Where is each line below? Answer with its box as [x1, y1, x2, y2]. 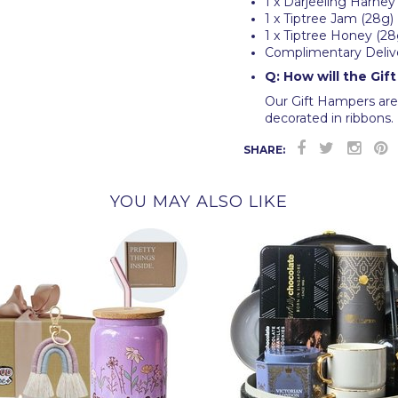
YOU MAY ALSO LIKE [110, 192, 288, 212]
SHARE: [243, 142, 285, 156]
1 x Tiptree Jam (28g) [265, 10, 394, 27]
